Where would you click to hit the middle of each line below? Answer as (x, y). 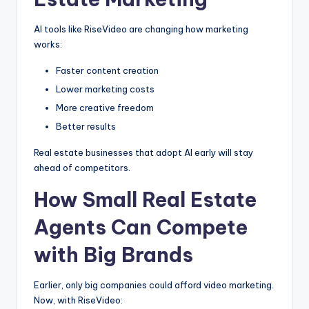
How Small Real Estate (145, 199)
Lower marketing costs (105, 89)
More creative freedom (105, 107)
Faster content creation (107, 70)
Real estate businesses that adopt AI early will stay (143, 152)
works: (48, 44)
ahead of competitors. (82, 167)
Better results (86, 126)
